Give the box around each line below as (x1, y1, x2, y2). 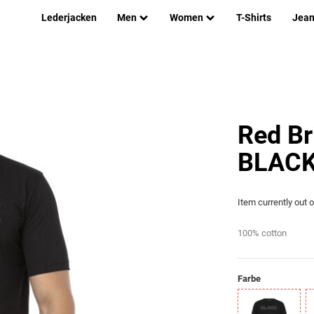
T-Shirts (236, 12, 272, 24)
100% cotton (238, 228, 287, 239)
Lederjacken (41, 12, 97, 24)
